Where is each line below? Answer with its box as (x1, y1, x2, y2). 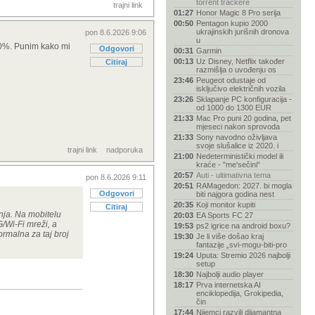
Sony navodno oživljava (196, 133, 277, 141)
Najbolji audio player (196, 270, 264, 278)
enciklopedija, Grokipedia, (196, 289, 283, 297)
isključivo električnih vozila (196, 84, 285, 93)
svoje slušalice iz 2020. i (196, 141, 278, 150)
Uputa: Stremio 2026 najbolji (196, 251, 290, 259)
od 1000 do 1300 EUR (196, 103, 271, 112)
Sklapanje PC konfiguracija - (196, 95, 292, 103)
